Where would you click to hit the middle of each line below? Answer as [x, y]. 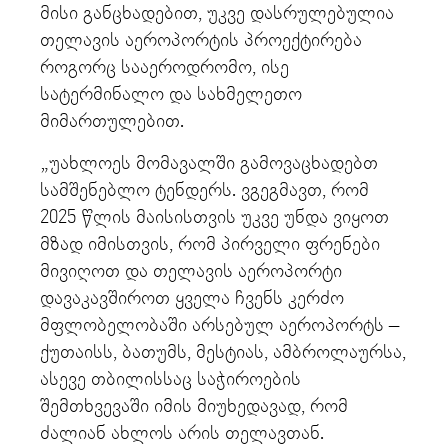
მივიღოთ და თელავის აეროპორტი [191, 271]
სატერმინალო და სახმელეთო [171, 95]
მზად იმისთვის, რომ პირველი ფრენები [210, 244]
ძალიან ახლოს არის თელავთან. [182, 433]
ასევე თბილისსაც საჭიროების [170, 379]
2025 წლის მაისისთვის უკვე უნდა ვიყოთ [214, 217]
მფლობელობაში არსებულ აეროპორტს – [219, 325]
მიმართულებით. [114, 122]
